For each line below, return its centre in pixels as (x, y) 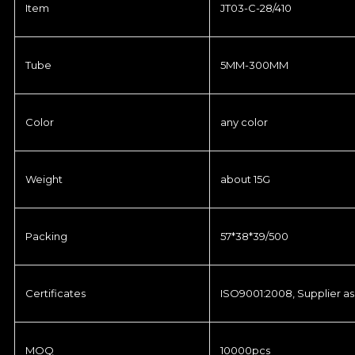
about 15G (245, 179)
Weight (44, 179)
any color (244, 122)
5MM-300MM (254, 65)
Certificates (55, 293)
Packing (46, 236)
